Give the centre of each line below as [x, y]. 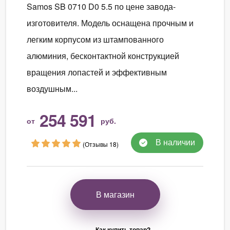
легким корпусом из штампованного [95, 39]
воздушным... [52, 88]
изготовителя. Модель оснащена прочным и [110, 23]
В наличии [174, 142]
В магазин [115, 194]
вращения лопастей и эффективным [97, 72]
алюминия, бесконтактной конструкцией [103, 55]
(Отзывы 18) [101, 144]
